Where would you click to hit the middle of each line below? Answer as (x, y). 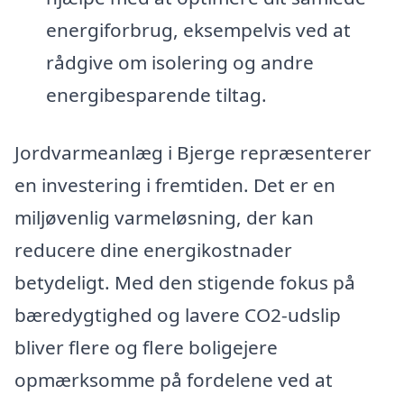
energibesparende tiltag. (156, 95)
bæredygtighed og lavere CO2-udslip (178, 314)
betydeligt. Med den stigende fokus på (185, 282)
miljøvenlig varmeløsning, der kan (164, 217)
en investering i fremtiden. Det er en (175, 184)
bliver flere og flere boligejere (146, 347)
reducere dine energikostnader (153, 249)
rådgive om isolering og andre (179, 63)
